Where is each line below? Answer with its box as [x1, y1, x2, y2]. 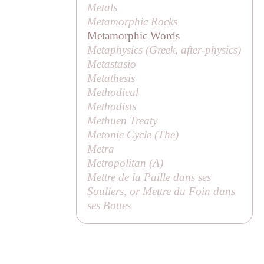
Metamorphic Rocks [87, 15, 178, 28]
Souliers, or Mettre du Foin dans [87, 184, 236, 197]
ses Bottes [87, 199, 131, 212]
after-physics [181, 43, 238, 56]
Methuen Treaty [87, 114, 158, 127]
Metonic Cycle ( [87, 128, 159, 141]
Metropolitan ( [87, 156, 153, 169]
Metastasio [87, 57, 137, 70]
